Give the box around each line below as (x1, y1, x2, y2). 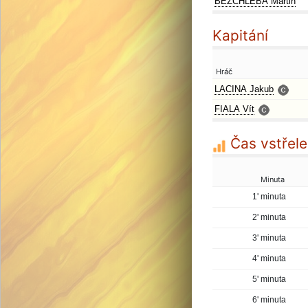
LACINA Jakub (214, 84, 274, 94)
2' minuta (252, 212, 286, 222)
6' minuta (252, 295, 286, 305)
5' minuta (252, 274, 286, 284)
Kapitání (212, 27, 268, 44)
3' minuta (252, 233, 286, 243)
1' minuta (252, 192, 286, 201)
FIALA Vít (214, 104, 254, 114)
